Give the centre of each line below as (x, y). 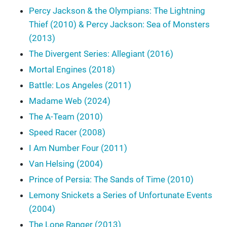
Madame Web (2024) (70, 101)
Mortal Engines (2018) (72, 70)
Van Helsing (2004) (66, 164)
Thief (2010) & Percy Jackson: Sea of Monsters (119, 25)
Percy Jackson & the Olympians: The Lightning (117, 11)
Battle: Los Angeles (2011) (80, 85)
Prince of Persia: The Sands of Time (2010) (111, 180)
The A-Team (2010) (66, 117)
